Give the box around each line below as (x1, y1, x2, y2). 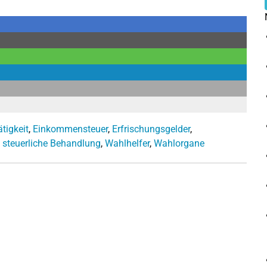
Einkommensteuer (33, 123, 108, 135)
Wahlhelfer (105, 137, 150, 149)
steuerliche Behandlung (2, 137, 101, 149)
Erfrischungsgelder (112, 123, 190, 135)
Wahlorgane (154, 137, 204, 149)
